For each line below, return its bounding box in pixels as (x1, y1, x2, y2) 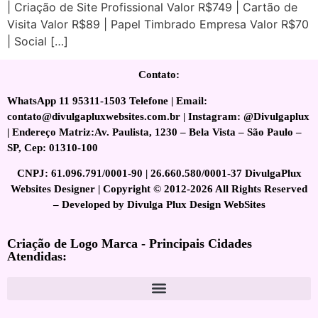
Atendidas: (7, 248, 67, 263)
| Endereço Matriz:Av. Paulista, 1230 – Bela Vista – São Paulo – (7, 126, 302, 138)
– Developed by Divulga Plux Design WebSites (53, 199, 265, 211)
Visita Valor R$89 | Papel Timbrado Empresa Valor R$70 (7, 17, 309, 31)
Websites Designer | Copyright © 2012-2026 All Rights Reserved (11, 183, 307, 195)
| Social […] (7, 34, 68, 48)
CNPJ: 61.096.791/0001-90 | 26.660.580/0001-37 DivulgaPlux (16, 168, 302, 180)
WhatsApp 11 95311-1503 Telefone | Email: (7, 94, 207, 106)
